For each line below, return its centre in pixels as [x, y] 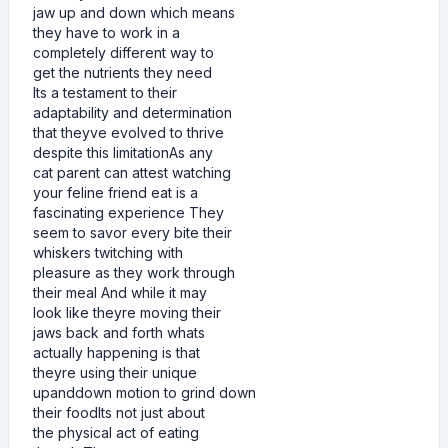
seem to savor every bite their [132, 232]
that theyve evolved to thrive [128, 132]
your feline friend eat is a [115, 192]
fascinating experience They [128, 212]
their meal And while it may [120, 292]
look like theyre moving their [127, 312]
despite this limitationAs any [123, 152]
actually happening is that [116, 352]
